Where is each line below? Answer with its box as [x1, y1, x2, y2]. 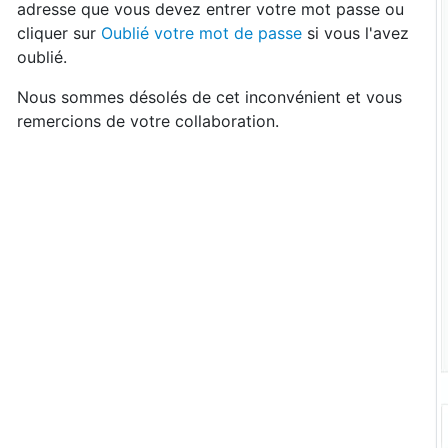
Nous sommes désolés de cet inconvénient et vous [17, 87, 402, 107]
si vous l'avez [302, 23, 409, 43]
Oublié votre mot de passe [101, 23, 302, 43]
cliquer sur [17, 23, 101, 43]
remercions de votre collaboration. [17, 111, 279, 131]
